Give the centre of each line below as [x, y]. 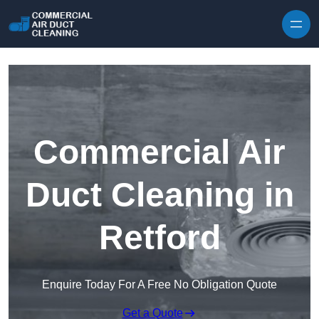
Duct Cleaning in [159, 195]
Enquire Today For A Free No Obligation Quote [159, 285]
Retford [159, 238]
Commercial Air [159, 152]
